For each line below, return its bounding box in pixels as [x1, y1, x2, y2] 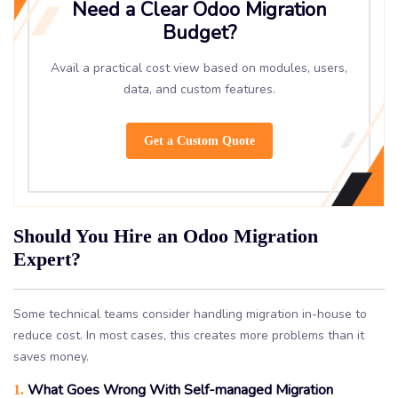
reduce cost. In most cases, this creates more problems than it [13, 326, 364, 344]
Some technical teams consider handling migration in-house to [13, 305, 367, 322]
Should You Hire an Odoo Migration [13, 225, 318, 248]
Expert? [13, 248, 81, 271]
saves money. [13, 347, 89, 365]
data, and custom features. [123, 80, 275, 98]
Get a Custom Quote [143, 133, 255, 147]
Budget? [162, 19, 236, 46]
